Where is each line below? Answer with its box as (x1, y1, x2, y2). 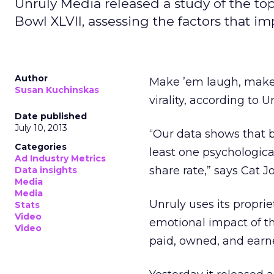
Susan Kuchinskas (15, 84, 99, 95)
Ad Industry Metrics (15, 153, 106, 164)
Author (15, 73, 48, 84)
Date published (15, 111, 87, 122)
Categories (15, 141, 67, 152)
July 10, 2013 (15, 122, 67, 133)
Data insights (15, 165, 77, 176)
